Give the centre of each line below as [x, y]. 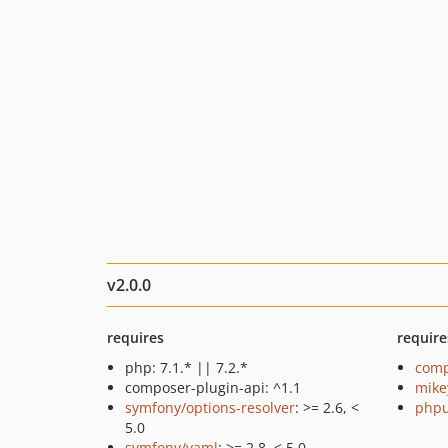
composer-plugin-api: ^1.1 [213, 387]
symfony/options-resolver [210, 407]
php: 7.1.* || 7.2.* [186, 367]
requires [135, 337]
